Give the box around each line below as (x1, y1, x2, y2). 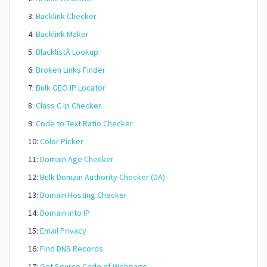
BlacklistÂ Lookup (36, 46, 98, 57)
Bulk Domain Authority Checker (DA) (40, 172, 165, 182)
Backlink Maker (36, 29, 89, 39)
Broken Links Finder (36, 64, 105, 75)
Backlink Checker (36, 11, 97, 21)
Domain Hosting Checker (40, 190, 127, 200)
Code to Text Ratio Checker (36, 118, 133, 129)
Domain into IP (40, 207, 90, 218)
